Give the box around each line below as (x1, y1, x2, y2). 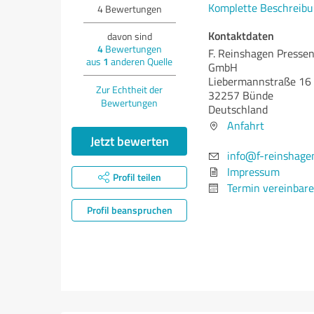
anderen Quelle (109, 55, 172, 68)
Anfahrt (227, 118, 264, 133)
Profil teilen (112, 170, 161, 184)
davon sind (107, 29, 152, 43)
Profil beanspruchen (86, 203, 172, 217)
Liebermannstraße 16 (208, 74, 311, 89)
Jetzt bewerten (90, 132, 169, 150)
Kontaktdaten (208, 27, 274, 43)
